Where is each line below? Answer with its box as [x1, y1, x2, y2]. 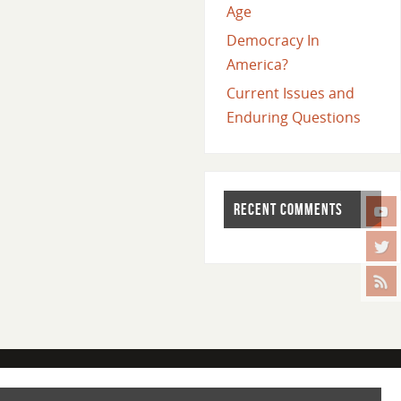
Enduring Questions [226, 107, 361, 128]
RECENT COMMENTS [233, 200, 343, 218]
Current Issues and [226, 83, 354, 104]
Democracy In [226, 30, 320, 51]
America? [226, 55, 288, 75]
